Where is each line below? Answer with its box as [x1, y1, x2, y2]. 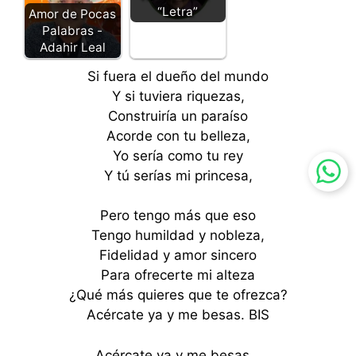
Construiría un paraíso [108, 107, 248, 124]
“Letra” [157, 3, 199, 19]
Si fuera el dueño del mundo [87, 68, 269, 84]
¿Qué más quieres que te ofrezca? [68, 287, 288, 304]
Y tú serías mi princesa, [103, 167, 253, 184]
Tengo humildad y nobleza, [91, 227, 265, 244]
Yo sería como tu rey [113, 147, 243, 164]
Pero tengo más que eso [100, 207, 256, 224]
